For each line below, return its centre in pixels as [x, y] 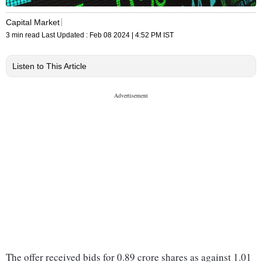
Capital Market [33, 22]
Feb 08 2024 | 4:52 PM [125, 35]
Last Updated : [65, 35]
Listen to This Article [49, 66]
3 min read [24, 35]
